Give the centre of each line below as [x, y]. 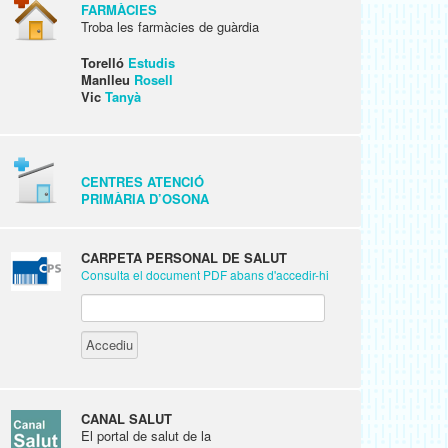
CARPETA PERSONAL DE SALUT [184, 257]
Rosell [153, 79]
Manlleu [107, 79]
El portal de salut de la [146, 435]
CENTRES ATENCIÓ [142, 181]
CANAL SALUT [126, 418]
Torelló [104, 62]
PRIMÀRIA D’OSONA [145, 198]
